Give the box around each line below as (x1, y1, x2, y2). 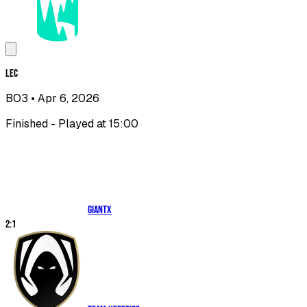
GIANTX (88, 204, 112, 217)
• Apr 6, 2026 (28, 91, 99, 106)
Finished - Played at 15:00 (5, 116, 138, 132)
